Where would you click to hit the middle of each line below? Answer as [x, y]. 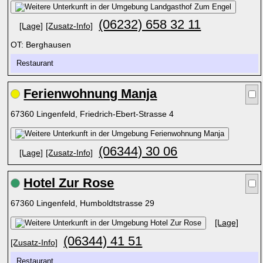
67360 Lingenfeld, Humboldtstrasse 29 [84, 203]
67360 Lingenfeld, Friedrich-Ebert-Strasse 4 [94, 114]
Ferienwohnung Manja [90, 94]
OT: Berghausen [41, 45]
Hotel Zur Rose [69, 183]
